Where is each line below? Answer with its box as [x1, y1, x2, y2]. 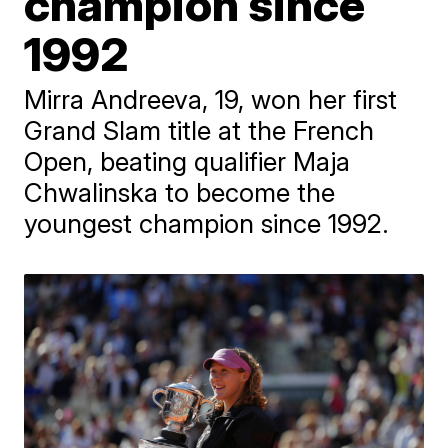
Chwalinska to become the [24, 176, 336, 208]
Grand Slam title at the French [24, 114, 375, 146]
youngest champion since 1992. [24, 207, 390, 239]
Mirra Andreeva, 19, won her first [24, 83, 398, 115]
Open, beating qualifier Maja [24, 145, 351, 177]
